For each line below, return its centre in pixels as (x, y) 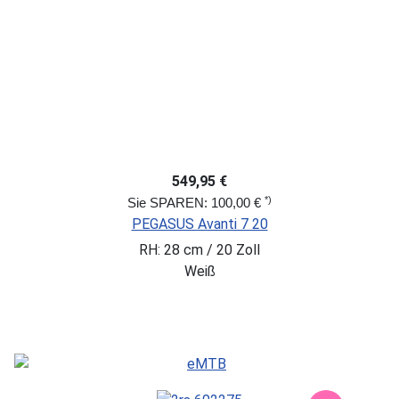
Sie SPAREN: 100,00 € (196, 203)
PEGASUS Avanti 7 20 (199, 224)
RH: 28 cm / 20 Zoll (199, 250)
